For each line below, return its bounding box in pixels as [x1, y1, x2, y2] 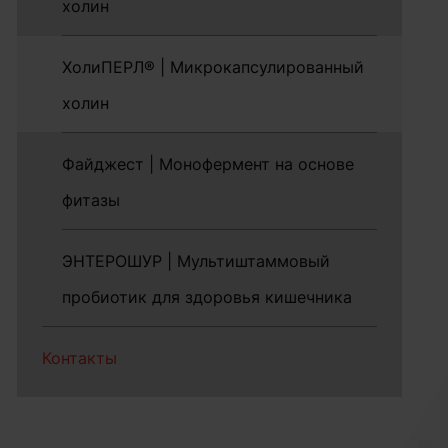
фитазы [62, 190, 121, 210]
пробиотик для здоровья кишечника [62, 287, 353, 307]
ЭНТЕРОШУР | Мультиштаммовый [62, 251, 331, 271]
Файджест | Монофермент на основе [62, 154, 355, 174]
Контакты [42, 348, 118, 368]
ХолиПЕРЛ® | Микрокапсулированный [62, 57, 365, 77]
